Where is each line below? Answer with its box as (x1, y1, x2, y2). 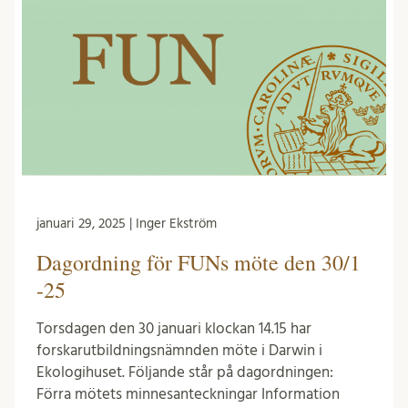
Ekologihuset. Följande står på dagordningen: (36, 363, 333, 380)
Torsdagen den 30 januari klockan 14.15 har (36, 320, 311, 336)
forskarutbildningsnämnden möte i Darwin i (36, 342, 322, 358)
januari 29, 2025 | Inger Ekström (36, 216, 217, 230)
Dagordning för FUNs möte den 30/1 (36, 247, 361, 277)
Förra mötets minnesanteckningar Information (36, 385, 340, 402)
